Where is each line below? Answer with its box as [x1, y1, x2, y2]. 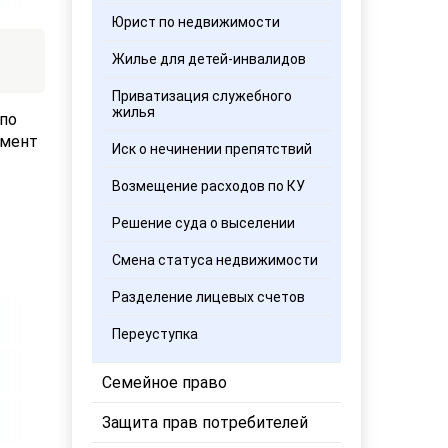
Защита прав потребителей [102, 413, 309, 432]
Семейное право [102, 373, 228, 392]
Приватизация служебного [112, 88, 293, 104]
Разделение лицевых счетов [112, 289, 306, 305]
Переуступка [112, 326, 199, 342]
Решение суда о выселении [112, 215, 296, 231]
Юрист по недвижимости [112, 14, 281, 30]
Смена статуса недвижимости [112, 252, 319, 268]
